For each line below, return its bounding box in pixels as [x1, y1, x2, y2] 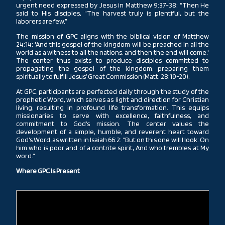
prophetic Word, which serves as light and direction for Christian [16, 95, 209, 103]
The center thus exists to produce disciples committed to [16, 56, 209, 64]
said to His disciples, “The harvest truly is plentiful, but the [16, 9, 209, 17]
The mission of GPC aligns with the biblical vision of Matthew [16, 32, 209, 40]
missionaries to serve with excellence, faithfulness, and [16, 111, 209, 120]
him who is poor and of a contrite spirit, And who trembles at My [16, 143, 209, 152]
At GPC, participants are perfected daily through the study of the [16, 87, 209, 95]
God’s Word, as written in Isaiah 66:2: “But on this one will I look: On [16, 135, 209, 144]
